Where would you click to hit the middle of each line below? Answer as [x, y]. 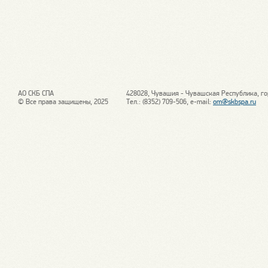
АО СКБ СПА [36, 93]
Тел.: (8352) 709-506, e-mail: [170, 102]
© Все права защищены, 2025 [63, 102]
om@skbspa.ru [234, 102]
